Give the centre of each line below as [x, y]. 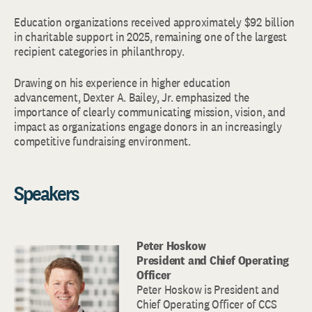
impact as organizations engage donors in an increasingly [148, 127]
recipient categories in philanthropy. [99, 52]
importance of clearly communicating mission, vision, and [150, 112]
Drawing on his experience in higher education [123, 83]
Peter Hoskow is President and [208, 290]
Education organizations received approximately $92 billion [155, 22]
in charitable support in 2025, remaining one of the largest [150, 37]
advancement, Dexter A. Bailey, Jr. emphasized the [132, 97]
